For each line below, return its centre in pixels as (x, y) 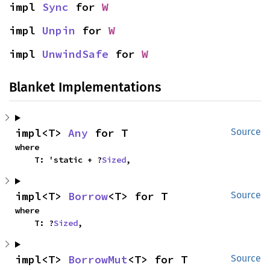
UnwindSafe (75, 54)
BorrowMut (98, 259)
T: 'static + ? (68, 160)
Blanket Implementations (85, 87)
